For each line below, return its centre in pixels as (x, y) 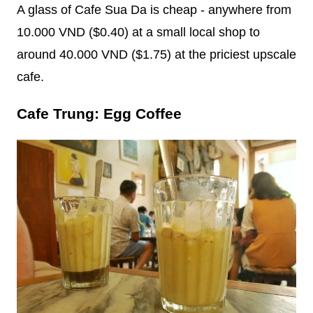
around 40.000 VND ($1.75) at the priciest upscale (156, 54)
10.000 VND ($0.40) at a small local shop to (138, 32)
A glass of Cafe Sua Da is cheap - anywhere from (154, 9)
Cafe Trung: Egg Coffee (99, 113)
